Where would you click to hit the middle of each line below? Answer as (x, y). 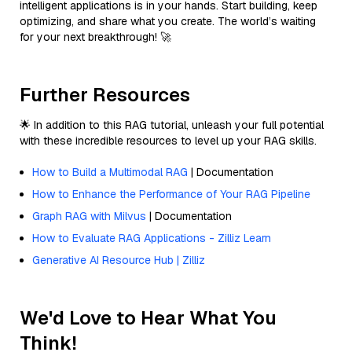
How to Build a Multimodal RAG (110, 172)
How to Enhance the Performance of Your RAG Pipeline (171, 194)
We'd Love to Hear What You (148, 317)
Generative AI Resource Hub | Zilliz (119, 260)
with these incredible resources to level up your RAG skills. (168, 140)
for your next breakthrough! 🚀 (95, 37)
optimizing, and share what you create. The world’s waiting (168, 21)
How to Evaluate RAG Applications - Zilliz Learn (152, 238)
